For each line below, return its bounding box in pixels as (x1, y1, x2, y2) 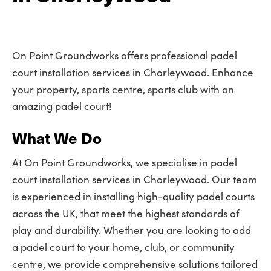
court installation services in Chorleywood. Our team (12, 172, 257, 186)
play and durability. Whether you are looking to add (12, 223, 251, 237)
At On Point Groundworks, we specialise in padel (12, 155, 237, 169)
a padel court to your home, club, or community (12, 240, 235, 254)
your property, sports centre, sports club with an (12, 82, 234, 96)
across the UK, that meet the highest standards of (12, 206, 240, 220)
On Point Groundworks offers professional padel (12, 48, 237, 62)
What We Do (12, 127, 102, 148)
